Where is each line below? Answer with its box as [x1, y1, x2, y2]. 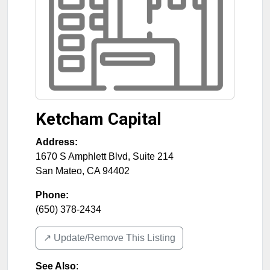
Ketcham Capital [36, 109, 162, 130]
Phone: [36, 190, 69, 201]
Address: [36, 137, 78, 148]
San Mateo [36, 166, 82, 177]
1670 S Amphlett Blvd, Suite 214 [36, 151, 174, 162]
